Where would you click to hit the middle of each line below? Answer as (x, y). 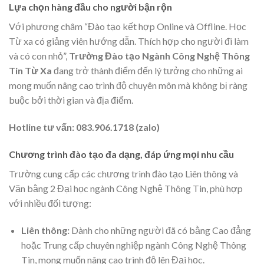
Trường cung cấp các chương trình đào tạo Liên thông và (123, 173)
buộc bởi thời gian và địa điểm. (71, 100)
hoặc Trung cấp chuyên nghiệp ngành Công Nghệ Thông (133, 245)
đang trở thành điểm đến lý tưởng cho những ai (147, 71)
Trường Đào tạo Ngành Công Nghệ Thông (159, 56)
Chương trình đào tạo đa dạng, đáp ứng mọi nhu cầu (121, 154)
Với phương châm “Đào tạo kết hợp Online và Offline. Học (128, 27)
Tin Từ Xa (30, 71)
